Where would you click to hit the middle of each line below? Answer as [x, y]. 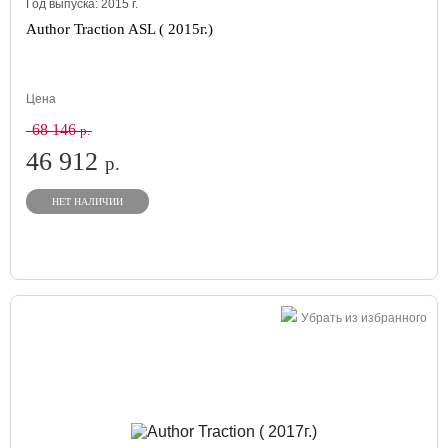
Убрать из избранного [364, 318]
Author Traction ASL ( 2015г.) [119, 29]
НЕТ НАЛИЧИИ [87, 201]
